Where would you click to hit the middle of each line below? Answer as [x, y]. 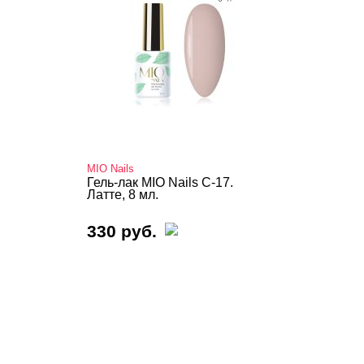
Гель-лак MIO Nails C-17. [160, 182]
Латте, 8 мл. [123, 195]
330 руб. [122, 231]
